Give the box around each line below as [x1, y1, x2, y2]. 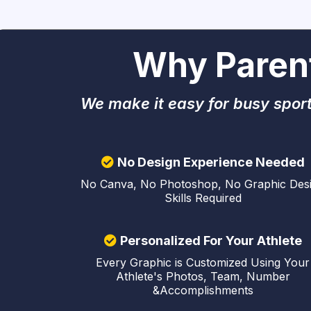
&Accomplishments [152, 283, 253, 297]
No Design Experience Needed [117, 154, 305, 169]
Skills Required [164, 190, 242, 205]
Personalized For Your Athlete [119, 233, 302, 248]
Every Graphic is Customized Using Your [96, 255, 310, 269]
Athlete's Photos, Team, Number [115, 269, 290, 283]
